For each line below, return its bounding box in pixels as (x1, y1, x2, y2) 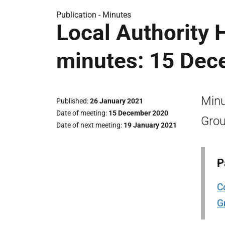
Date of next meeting (56, 121, 121, 129)
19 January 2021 (124, 121, 177, 129)
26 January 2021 (90, 97, 143, 105)
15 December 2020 (108, 109, 168, 117)
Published (56, 97, 87, 105)
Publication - (56, 10, 102, 20)
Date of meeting (56, 109, 105, 117)
